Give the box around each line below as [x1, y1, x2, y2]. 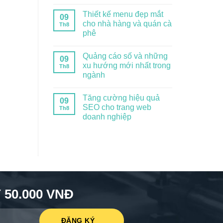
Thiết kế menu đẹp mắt [83, 9, 163, 18]
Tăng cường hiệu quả [83, 93, 160, 102]
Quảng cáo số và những [83, 51, 168, 60]
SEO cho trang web [83, 103, 151, 111]
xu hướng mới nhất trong [83, 61, 171, 70]
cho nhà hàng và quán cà [83, 19, 172, 28]
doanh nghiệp [83, 112, 131, 121]
